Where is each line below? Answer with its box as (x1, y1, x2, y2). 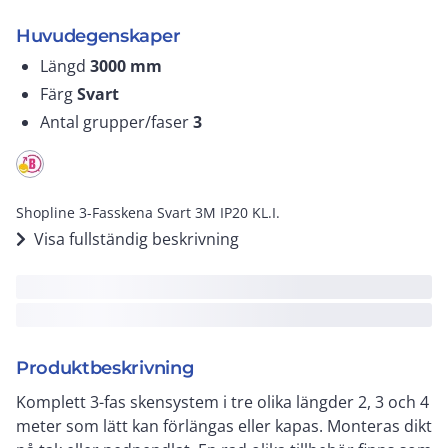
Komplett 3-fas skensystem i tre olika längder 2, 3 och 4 (16, 391, 429, 413)
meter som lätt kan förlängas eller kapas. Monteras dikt (16, 415, 432, 437)
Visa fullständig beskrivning (34, 228, 239, 250)
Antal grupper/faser (40, 111, 193, 133)
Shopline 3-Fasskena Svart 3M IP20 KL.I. (16, 203, 280, 222)
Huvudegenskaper (16, 25, 181, 47)
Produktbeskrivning (16, 357, 194, 379)
